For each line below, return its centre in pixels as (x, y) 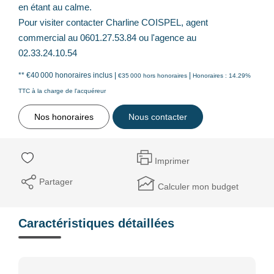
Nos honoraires (64, 117)
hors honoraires (165, 75)
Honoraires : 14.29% (222, 75)
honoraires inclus (85, 75)
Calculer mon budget (198, 186)
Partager (56, 181)
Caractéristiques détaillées (96, 223)
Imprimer (172, 161)
